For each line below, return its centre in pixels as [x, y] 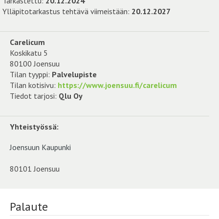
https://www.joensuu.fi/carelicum [117, 85]
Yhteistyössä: [34, 127]
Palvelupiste [74, 75]
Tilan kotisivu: [34, 85]
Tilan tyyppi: [31, 75]
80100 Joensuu [35, 64]
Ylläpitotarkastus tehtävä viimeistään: [67, 11]
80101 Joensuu [35, 169]
